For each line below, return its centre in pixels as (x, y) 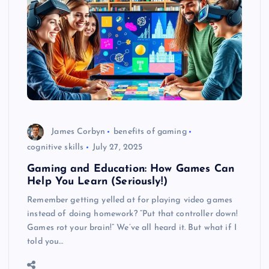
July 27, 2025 (117, 148)
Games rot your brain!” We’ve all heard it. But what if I (132, 228)
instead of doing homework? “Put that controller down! (133, 214)
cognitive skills (56, 148)
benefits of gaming (150, 131)
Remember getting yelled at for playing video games (130, 201)
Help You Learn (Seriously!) (97, 182)
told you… (45, 242)
